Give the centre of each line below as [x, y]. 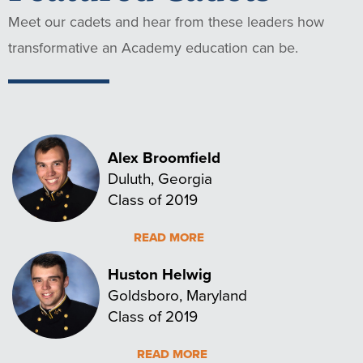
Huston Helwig [160, 273]
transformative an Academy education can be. [153, 48]
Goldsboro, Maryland [177, 294]
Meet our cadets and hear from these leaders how [166, 22]
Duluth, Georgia [160, 177]
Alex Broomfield [164, 157]
